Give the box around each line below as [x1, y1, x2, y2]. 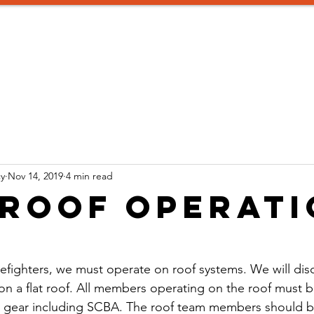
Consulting [126, 56, 178, 69]
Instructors [50, 56, 105, 69]
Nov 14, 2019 [8, 169, 63, 182]
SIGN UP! [199, 56, 241, 69]
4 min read [66, 169, 113, 182]
